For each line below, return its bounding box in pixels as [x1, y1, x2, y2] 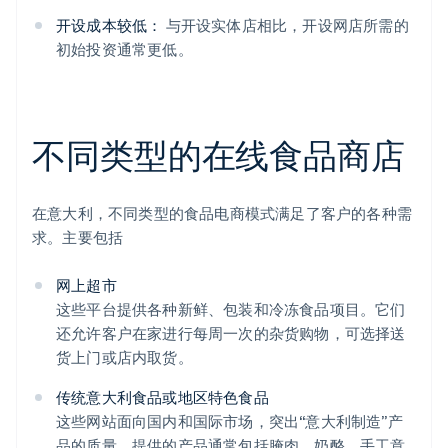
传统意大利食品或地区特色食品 [56, 387, 269, 408]
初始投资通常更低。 [56, 39, 193, 60]
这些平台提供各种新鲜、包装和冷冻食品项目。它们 [56, 299, 406, 320]
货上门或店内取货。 [56, 347, 193, 368]
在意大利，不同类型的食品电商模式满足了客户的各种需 [32, 203, 413, 224]
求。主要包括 [32, 227, 124, 248]
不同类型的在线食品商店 [32, 133, 405, 177]
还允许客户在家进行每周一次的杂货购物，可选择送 [56, 323, 406, 344]
